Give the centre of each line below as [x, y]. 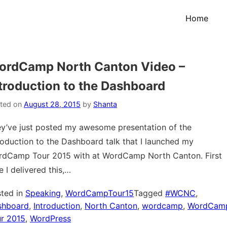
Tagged [149, 193]
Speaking [43, 193]
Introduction [57, 206]
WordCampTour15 [100, 193]
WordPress [50, 218]
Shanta [105, 104]
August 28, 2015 [52, 104]
